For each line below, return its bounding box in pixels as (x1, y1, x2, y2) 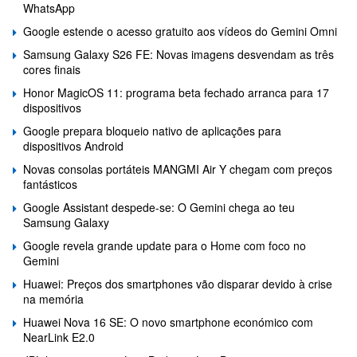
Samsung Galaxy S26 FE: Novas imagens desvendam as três (23, 46, 334, 62)
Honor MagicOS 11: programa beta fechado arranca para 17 (23, 84, 329, 100)
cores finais (23, 61, 80, 77)
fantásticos (23, 176, 77, 192)
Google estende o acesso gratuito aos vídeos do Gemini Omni (23, 23, 337, 39)
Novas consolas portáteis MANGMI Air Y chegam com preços (23, 161, 332, 177)
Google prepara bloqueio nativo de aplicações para (23, 123, 281, 139)
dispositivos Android (23, 138, 124, 154)
